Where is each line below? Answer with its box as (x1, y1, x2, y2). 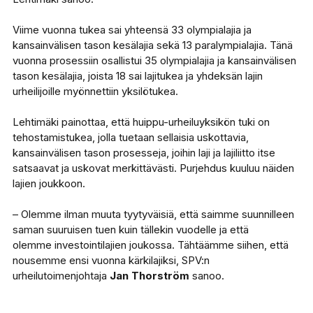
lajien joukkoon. (12, 177, 85, 190)
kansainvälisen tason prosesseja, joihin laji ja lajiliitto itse (12, 146, 275, 159)
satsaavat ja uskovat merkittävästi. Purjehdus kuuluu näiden (12, 161, 294, 175)
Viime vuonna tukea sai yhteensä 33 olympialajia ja (12, 23, 252, 36)
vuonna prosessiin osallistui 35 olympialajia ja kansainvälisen (12, 54, 296, 67)
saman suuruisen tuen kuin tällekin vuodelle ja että (12, 223, 249, 236)
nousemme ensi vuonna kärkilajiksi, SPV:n (12, 254, 210, 267)
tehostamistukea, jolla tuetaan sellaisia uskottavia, (12, 131, 249, 144)
